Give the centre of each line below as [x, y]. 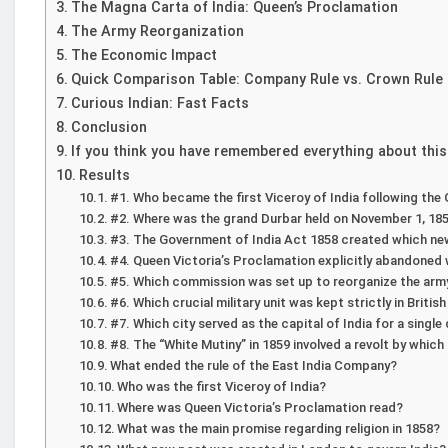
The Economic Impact [143, 55]
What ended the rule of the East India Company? [254, 365]
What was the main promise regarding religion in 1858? [279, 428]
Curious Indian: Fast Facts [159, 103]
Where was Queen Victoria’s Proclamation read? [260, 407]
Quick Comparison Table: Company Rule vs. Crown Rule [256, 79]
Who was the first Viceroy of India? [222, 386]
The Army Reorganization [157, 31]
